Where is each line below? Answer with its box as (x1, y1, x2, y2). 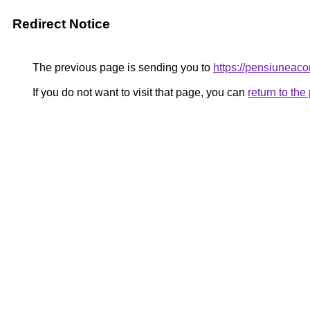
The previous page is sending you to (30, 62, 213, 73)
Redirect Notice (12, 17, 110, 31)
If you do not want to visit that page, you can (30, 86, 248, 98)
